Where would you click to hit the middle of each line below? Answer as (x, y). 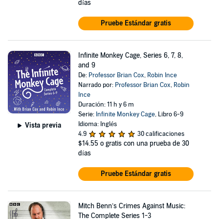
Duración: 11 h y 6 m (106, 105)
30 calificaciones (161, 134)
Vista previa (43, 125)
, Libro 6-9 (169, 114)
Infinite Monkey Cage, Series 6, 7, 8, (130, 55)
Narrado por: (96, 85)
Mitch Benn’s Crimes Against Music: (131, 206)
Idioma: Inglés (97, 124)
